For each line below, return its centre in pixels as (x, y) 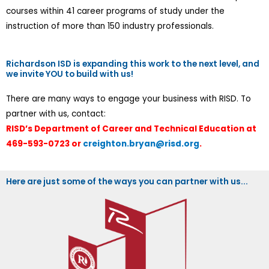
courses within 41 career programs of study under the (115, 11)
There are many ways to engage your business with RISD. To (128, 98)
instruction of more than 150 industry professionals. (111, 26)
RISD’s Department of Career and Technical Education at (131, 128)
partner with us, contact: (56, 113)
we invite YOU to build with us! (70, 74)
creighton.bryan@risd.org (141, 144)
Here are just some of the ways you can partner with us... (127, 181)
